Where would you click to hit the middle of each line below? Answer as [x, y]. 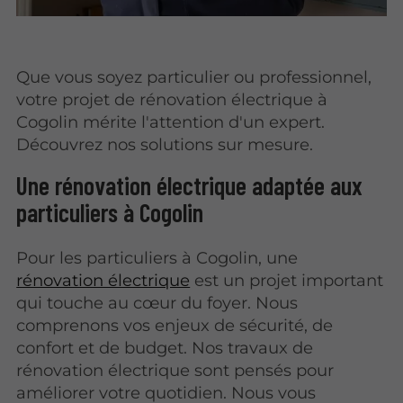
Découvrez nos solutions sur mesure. [165, 144]
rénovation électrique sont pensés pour [175, 371]
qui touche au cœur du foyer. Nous [157, 303]
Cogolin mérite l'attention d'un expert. [171, 121]
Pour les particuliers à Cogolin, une [157, 258]
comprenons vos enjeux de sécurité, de [175, 326]
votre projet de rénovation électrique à [172, 99]
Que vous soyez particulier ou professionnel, [194, 76]
